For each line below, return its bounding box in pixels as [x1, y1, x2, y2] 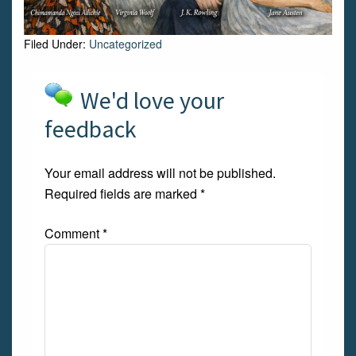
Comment [44, 223, 103, 242]
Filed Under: [24, 35, 89, 52]
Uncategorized [89, 35, 162, 52]
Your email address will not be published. [44, 163, 276, 182]
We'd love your [80, 84, 224, 115]
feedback [44, 113, 137, 144]
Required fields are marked [44, 184, 200, 203]
